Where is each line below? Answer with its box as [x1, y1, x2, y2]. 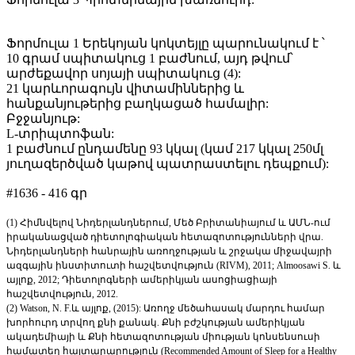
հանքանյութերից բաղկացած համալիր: [6, 97, 269, 111]
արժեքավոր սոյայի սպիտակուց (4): [6, 67, 241, 81]
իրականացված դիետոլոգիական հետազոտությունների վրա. [6, 231, 323, 243]
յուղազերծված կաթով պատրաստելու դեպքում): [6, 157, 329, 171]
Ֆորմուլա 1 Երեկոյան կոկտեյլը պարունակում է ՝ [6, 36, 325, 51]
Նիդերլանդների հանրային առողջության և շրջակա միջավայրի [6, 246, 332, 258]
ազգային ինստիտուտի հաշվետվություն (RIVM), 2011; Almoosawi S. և [6, 260, 341, 272]
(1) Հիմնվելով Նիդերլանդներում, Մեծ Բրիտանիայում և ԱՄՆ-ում [6, 217, 330, 229]
